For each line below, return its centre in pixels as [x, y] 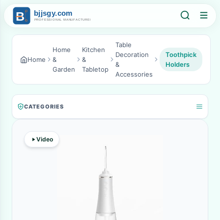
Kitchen [94, 50]
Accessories [134, 74]
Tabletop [95, 69]
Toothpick [181, 55]
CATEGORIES [44, 106]
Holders [178, 64]
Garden [64, 69]
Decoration [132, 55]
